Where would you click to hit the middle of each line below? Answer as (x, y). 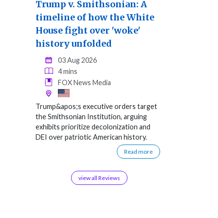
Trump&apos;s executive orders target (96, 107)
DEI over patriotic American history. (91, 137)
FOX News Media (85, 83)
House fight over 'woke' (88, 31)
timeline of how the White (95, 18)
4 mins (68, 72)
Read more (138, 152)
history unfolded (74, 44)
